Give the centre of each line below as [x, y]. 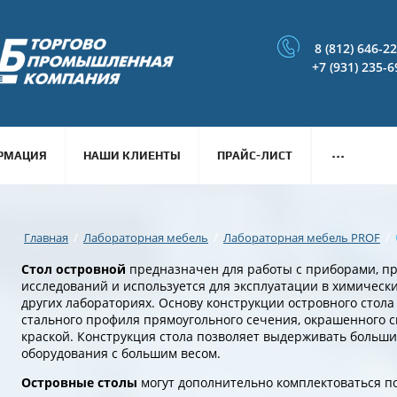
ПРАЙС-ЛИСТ [255, 156]
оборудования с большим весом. [121, 353]
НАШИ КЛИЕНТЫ [132, 156]
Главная [46, 237]
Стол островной [74, 269]
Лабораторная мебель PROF [302, 237]
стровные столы [86, 382]
